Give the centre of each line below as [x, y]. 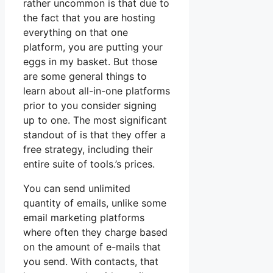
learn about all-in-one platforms [97, 91]
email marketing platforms [84, 218]
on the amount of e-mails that [92, 247]
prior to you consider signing [90, 106]
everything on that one [76, 33]
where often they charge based [95, 232]
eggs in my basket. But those [90, 62]
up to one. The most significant [95, 120]
